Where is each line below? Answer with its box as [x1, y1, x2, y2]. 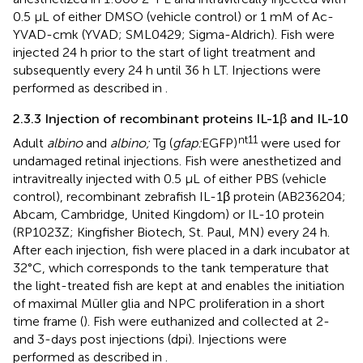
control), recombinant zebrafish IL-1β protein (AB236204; [13, 188, 346, 204]
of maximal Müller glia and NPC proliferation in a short [13, 295, 325, 311]
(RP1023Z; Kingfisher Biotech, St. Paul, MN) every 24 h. [13, 224, 330, 240]
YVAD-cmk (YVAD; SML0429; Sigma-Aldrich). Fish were [13, 26, 335, 42]
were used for [258, 135, 340, 151]
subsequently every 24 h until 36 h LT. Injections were [13, 62, 321, 78]
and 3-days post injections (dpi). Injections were [13, 331, 287, 347]
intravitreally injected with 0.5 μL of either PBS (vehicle [13, 170, 327, 186]
